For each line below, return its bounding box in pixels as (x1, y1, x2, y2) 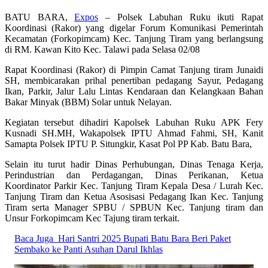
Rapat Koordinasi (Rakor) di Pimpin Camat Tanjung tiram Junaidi (5, 64, 263, 75)
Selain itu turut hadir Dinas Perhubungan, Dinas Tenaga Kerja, (5, 159, 263, 169)
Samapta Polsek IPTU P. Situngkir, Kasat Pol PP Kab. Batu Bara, (5, 138, 254, 149)
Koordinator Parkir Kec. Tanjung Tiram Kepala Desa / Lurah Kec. (5, 180, 263, 191)
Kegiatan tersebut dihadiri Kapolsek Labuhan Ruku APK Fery (5, 117, 263, 127)
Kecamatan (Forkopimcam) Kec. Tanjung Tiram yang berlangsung (5, 33, 263, 44)
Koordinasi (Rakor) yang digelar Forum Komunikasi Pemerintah (5, 22, 263, 33)
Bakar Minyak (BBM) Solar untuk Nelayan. (5, 96, 172, 107)
